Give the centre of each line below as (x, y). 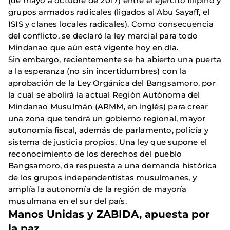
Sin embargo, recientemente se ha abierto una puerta (115, 59)
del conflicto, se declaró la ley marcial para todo (103, 36)
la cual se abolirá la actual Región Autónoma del (104, 95)
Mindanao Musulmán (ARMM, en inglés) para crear (108, 107)
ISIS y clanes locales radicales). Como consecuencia (111, 24)
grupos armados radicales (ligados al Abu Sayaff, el (109, 12)
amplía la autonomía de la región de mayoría (98, 189)
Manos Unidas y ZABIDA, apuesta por (109, 214)
